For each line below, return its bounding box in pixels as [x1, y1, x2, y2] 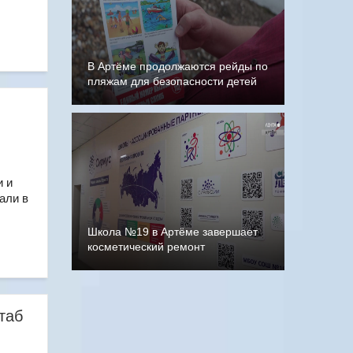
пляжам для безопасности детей [87, 75, 257, 87]
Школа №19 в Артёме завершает [87, 225, 258, 238]
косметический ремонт [87, 240, 205, 253]
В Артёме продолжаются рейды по [87, 60, 268, 72]
